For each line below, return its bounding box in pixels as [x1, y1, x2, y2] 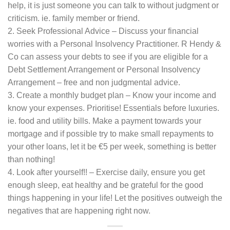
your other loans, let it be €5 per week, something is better [8, 142, 216, 151]
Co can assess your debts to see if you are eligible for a [8, 52, 208, 61]
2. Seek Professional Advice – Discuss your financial [8, 26, 199, 35]
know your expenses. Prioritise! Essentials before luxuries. [8, 103, 219, 112]
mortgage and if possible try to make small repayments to [8, 129, 214, 138]
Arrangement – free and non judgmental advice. [8, 78, 180, 87]
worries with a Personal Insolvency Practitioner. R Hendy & [8, 39, 221, 48]
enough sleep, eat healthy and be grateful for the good [8, 180, 203, 189]
